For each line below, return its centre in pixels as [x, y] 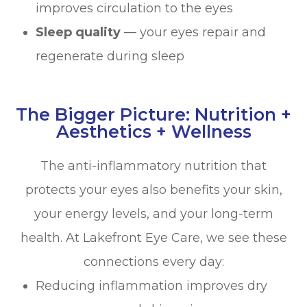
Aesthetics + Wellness [153, 132]
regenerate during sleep [110, 57]
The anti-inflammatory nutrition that [153, 166]
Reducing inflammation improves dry [152, 286]
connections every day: [153, 262]
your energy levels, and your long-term [153, 214]
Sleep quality [78, 33]
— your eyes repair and [194, 33]
